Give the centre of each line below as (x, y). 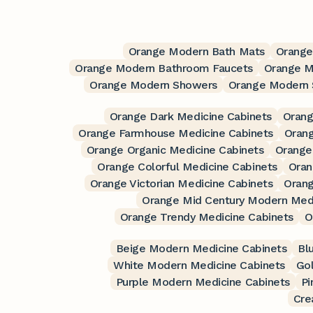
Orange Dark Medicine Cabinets (190, 116)
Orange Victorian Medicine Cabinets (181, 183)
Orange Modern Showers (153, 85)
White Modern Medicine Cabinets (199, 265)
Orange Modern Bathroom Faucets (164, 68)
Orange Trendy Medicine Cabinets (206, 217)
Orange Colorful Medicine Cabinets (187, 166)
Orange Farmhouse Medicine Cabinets (176, 133)
